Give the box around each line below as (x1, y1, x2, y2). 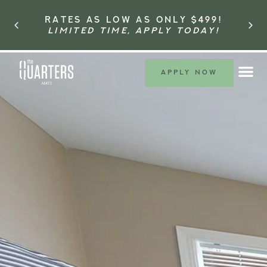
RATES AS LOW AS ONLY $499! (44, 15, 223, 24)
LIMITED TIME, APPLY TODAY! (47, 26, 220, 35)
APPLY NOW (160, 69, 218, 76)
